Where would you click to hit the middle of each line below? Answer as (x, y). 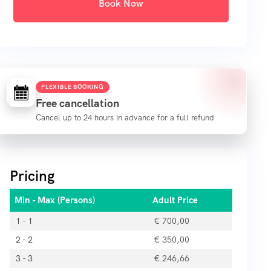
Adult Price (175, 201)
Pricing (32, 176)
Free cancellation (77, 103)
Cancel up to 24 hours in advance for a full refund (125, 118)
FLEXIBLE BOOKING (73, 87)
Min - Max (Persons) (55, 201)
